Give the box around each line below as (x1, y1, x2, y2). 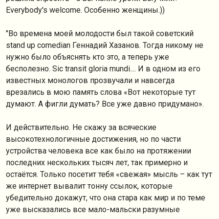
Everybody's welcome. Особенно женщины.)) (6, 5, 165, 15)
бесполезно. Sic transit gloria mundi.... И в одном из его (6, 64, 200, 73)
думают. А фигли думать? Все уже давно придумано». (6, 99, 204, 109)
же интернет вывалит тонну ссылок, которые (6, 181, 173, 191)
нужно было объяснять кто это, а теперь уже (6, 52, 169, 62)
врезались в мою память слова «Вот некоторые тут (6, 88, 196, 97)
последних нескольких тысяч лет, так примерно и (6, 158, 188, 167)
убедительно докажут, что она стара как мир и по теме (6, 193, 205, 202)
